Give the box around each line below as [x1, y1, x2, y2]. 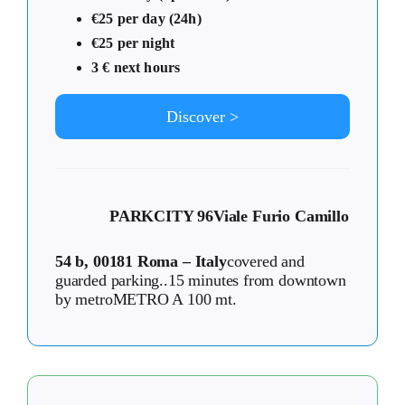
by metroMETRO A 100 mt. [55, 290, 237, 309]
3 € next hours [91, 60, 181, 76]
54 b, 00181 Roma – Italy [55, 252, 227, 271]
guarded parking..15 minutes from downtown [55, 271, 346, 290]
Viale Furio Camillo [213, 207, 349, 226]
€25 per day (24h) [91, 11, 202, 27]
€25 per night [91, 35, 175, 52]
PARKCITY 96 [109, 207, 214, 226]
